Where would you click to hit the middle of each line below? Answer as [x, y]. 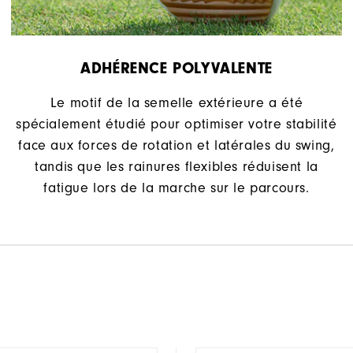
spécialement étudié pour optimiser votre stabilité [176, 124]
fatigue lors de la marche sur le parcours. [176, 188]
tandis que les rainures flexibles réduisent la [176, 167]
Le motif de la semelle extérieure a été [176, 103]
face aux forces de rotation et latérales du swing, [176, 146]
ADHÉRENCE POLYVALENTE [176, 69]
